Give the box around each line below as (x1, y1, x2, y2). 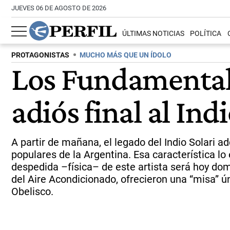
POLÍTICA (190, 29, 222, 39)
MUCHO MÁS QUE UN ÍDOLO (80, 51, 171, 60)
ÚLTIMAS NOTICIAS (122, 29, 185, 39)
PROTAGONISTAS (11, 51, 69, 60)
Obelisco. (11, 185, 53, 198)
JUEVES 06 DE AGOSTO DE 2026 (11, 4, 106, 12)
